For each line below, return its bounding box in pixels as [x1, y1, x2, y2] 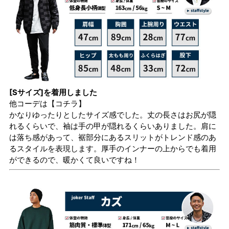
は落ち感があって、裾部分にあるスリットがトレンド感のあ [9, 132, 216, 142]
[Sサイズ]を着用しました [9, 87, 97, 97]
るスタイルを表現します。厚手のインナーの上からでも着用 [9, 143, 216, 153]
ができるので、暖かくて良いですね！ [9, 154, 140, 165]
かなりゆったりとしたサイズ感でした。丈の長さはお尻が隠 [9, 109, 216, 120]
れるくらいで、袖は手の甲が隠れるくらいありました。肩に [9, 121, 216, 131]
